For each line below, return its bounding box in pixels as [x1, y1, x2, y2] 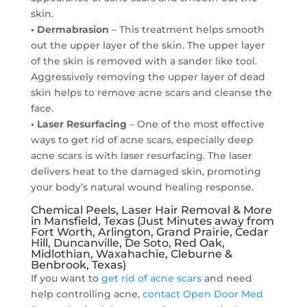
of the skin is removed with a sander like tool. [30, 55, 257, 67]
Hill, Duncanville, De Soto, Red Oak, [30, 236, 225, 249]
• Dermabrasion [30, 23, 109, 36]
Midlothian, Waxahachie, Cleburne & [30, 247, 232, 260]
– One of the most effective [126, 118, 265, 130]
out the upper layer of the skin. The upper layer [30, 39, 265, 51]
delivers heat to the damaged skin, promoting [30, 165, 261, 177]
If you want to [30, 272, 101, 284]
